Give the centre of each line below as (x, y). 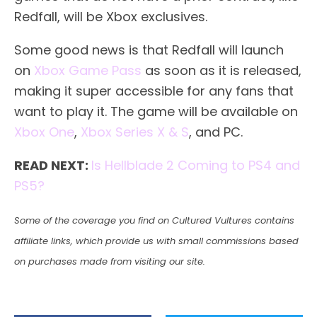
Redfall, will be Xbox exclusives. (111, 16)
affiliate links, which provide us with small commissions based (156, 241)
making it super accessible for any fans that (154, 91)
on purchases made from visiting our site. (110, 261)
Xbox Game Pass (88, 70)
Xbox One (44, 132)
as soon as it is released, (221, 70)
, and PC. (216, 132)
